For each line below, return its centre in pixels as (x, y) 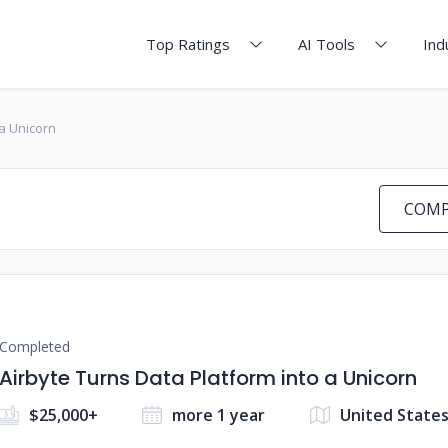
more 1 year (219, 415)
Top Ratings (188, 44)
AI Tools (326, 44)
